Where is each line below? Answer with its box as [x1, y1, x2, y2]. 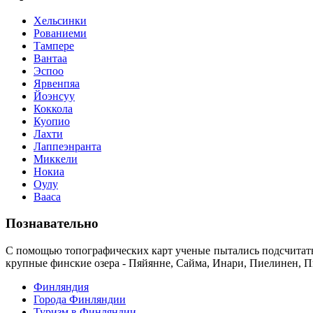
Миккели [34, 152, 78, 165]
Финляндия [34, 281, 89, 293]
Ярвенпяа [34, 77, 80, 89]
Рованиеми [34, 27, 87, 39]
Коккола [34, 102, 73, 115]
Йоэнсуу [34, 89, 75, 102]
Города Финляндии [34, 293, 126, 306]
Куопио [34, 115, 70, 127]
